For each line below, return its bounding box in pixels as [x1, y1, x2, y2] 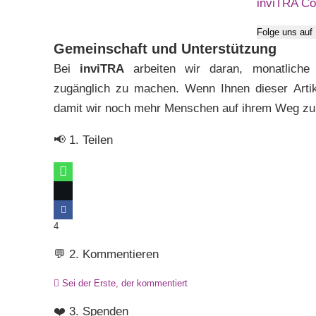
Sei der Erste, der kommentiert [59, 278, 188, 288]
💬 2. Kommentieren [54, 248, 159, 261]
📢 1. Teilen [54, 133, 113, 147]
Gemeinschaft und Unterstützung [54, 41, 276, 56]
